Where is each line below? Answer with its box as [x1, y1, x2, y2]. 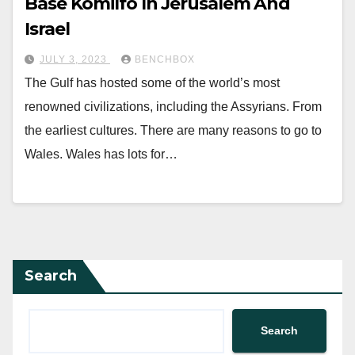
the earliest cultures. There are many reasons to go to [25, 124, 322, 138]
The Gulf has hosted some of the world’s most [25, 76, 280, 90]
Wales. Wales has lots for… [25, 147, 177, 162]
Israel [25, 18, 70, 40]
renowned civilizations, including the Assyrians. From [25, 100, 322, 114]
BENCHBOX [135, 54, 195, 66]
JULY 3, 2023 [40, 54, 110, 66]
